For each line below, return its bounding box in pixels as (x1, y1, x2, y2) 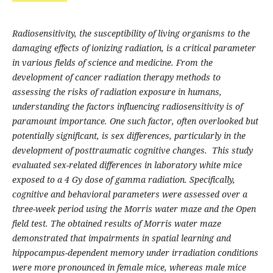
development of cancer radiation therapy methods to (12, 71, 221, 83)
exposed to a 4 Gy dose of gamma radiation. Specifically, (12, 174, 235, 186)
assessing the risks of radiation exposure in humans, (12, 86, 222, 98)
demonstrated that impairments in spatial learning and (12, 232, 231, 244)
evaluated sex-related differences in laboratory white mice (12, 159, 242, 171)
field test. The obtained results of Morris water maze (12, 218, 221, 230)
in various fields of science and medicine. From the (12, 57, 213, 69)
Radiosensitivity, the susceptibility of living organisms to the (12, 27, 250, 40)
